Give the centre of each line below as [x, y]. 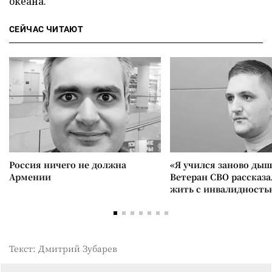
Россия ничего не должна [68, 165]
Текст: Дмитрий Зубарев [63, 248]
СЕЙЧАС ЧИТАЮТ [46, 29]
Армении [30, 177]
